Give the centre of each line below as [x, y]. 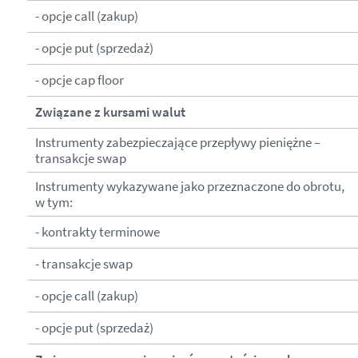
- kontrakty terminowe [97, 231]
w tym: [54, 202]
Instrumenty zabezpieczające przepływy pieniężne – [177, 142]
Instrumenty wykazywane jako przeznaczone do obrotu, [189, 186]
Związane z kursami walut [110, 111]
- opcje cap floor [79, 80]
